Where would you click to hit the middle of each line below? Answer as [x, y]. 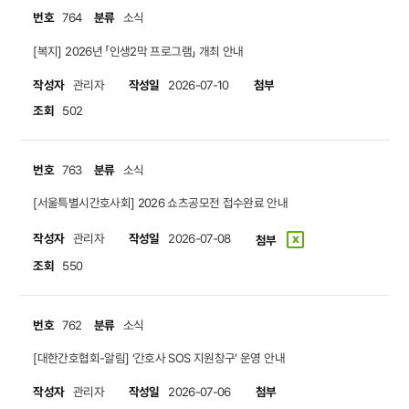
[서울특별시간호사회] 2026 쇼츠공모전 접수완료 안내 [161, 203]
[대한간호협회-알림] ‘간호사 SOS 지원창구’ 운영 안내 [159, 358]
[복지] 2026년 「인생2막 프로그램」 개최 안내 [138, 51]
